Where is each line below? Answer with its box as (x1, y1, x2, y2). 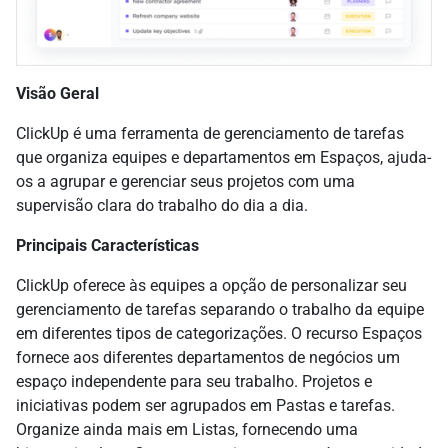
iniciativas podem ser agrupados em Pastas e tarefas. (16, 395, 395, 415)
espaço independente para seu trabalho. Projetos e (16, 371, 372, 391)
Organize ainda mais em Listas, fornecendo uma (16, 419, 358, 439)
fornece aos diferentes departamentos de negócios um (16, 347, 400, 367)
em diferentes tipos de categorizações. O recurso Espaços (16, 323, 422, 343)
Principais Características (16, 235, 199, 255)
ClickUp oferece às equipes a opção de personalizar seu (16, 275, 407, 295)
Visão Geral (16, 83, 99, 103)
